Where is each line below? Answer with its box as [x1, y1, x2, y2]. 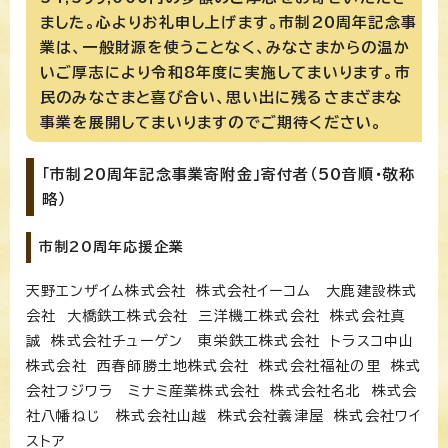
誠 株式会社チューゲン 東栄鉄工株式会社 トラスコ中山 [26, 333, 415, 348]
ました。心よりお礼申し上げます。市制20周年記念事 [40, 14, 418, 30]
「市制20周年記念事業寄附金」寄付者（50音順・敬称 [42, 166, 416, 182]
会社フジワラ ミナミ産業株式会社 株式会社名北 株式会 [26, 383, 418, 398]
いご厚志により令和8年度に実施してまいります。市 [40, 64, 411, 80]
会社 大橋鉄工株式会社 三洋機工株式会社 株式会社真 [26, 308, 407, 323]
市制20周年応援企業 [39, 239, 184, 254]
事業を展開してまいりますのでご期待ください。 [40, 114, 383, 130]
